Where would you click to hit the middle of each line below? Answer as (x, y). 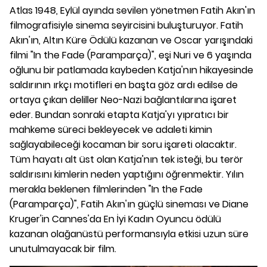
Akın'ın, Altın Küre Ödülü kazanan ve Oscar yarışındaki (131, 41)
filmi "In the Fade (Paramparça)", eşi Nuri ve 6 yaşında (131, 55)
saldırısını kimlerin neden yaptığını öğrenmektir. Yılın (127, 175)
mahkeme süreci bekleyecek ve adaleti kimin (111, 130)
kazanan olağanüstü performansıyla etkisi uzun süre (129, 234)
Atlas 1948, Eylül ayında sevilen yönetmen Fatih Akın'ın (132, 11)
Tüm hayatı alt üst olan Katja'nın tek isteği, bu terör (126, 160)
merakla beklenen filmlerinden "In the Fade (106, 190)
